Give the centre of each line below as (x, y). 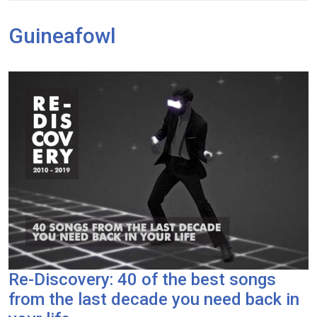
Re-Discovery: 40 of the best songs (142, 279)
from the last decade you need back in (154, 299)
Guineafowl (62, 35)
